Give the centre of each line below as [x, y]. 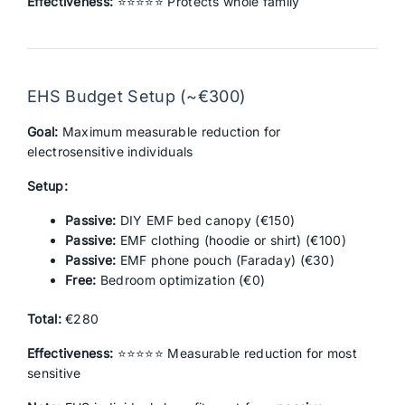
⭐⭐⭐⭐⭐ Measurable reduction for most [235, 353]
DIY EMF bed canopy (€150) [206, 220]
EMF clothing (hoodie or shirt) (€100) [231, 240]
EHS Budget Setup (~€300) [137, 96]
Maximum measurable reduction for [170, 132]
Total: [44, 319]
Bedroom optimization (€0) [181, 280]
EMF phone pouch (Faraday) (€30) [226, 260]
